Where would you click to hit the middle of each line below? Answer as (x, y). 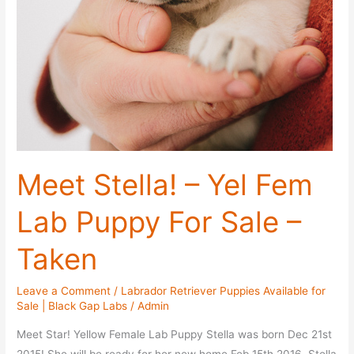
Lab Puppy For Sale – (159, 222)
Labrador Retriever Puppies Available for (224, 291)
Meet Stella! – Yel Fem (165, 185)
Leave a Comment (64, 291)
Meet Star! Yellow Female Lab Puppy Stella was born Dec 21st (175, 335)
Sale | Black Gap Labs (72, 306)
